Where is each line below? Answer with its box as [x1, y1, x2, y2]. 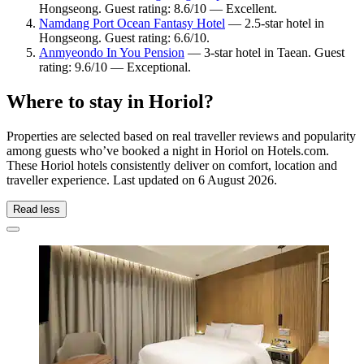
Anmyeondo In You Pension [39, 45, 184, 59]
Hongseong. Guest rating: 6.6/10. [39, 30, 210, 45]
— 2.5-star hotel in [225, 15, 324, 30]
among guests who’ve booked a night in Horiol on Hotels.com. [6, 143, 329, 158]
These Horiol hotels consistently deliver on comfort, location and [6, 158, 337, 172]
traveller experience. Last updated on [6, 172, 198, 187]
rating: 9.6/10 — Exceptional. [39, 59, 191, 74]
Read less [13, 202, 60, 215]
